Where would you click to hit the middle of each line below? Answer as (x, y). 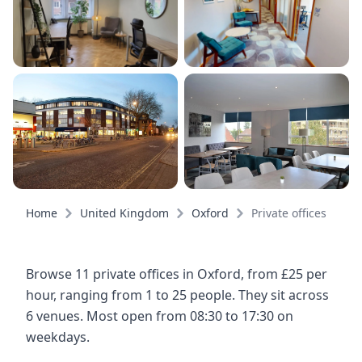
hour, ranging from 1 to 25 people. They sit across (177, 295)
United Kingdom (124, 213)
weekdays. (58, 337)
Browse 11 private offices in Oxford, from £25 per (177, 274)
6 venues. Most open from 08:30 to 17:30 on (160, 316)
